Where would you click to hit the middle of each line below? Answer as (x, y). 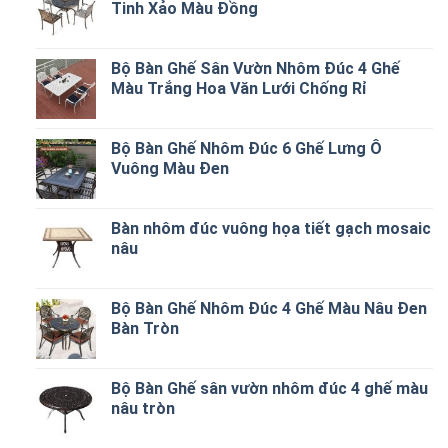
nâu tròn (142, 408)
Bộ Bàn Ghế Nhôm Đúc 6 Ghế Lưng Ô (246, 148)
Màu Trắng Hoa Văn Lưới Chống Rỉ (238, 88)
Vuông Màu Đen (169, 168)
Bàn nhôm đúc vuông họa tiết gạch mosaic (270, 228)
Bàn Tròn (144, 328)
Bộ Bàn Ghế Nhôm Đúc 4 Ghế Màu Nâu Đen (268, 308)
